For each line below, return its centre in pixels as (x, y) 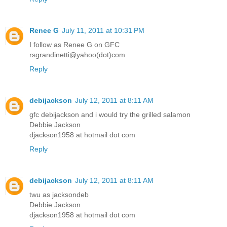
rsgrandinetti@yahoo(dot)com (77, 54)
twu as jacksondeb (59, 194)
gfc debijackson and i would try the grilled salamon (110, 114)
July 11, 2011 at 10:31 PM (103, 30)
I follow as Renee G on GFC (74, 44)
